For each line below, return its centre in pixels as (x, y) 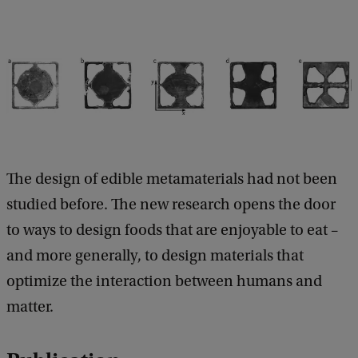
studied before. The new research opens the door (171, 204)
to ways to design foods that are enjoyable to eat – (172, 230)
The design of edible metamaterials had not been (172, 179)
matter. (30, 306)
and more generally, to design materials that (155, 255)
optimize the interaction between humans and (164, 281)
